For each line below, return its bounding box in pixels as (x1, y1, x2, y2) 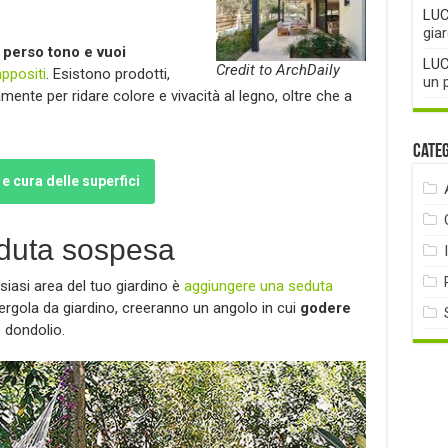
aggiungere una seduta (183, 276, 333, 295)
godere (299, 298, 351, 317)
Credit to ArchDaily (215, 60, 340, 79)
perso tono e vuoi (2, 42, 126, 61)
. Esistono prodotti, (45, 64, 170, 83)
